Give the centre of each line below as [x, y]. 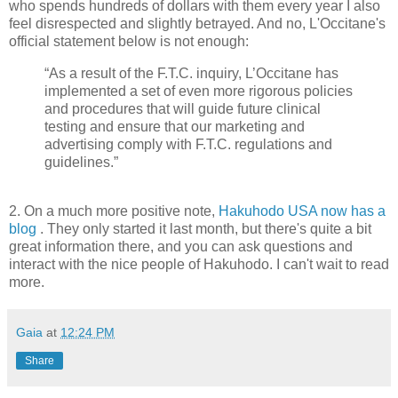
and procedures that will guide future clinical [183, 108]
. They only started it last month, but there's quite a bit [206, 229]
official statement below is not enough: [129, 41]
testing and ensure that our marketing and [175, 126]
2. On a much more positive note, [114, 211]
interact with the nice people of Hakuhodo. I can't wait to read [199, 265]
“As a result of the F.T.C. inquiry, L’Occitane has [191, 73]
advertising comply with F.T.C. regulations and [188, 144]
